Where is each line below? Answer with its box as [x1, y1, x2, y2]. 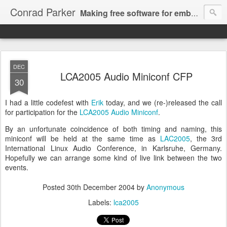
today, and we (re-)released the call [103, 97, 222, 107]
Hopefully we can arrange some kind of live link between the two [5, 153, 222, 163]
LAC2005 [160, 133, 190, 143]
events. [5, 162, 28, 172]
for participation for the [5, 107, 80, 117]
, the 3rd [190, 133, 222, 143]
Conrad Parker [10, 5, 75, 19]
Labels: [88, 197, 113, 207]
